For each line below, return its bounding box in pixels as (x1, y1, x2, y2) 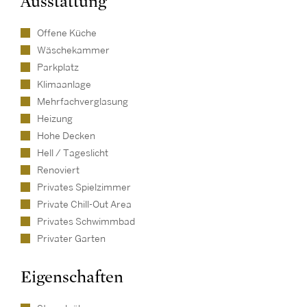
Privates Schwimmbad (37, 217, 135, 226)
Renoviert (37, 166, 79, 175)
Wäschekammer (37, 46, 110, 55)
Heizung (37, 114, 73, 123)
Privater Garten (37, 234, 106, 243)
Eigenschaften (21, 267, 123, 287)
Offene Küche (37, 29, 97, 38)
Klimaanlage (37, 80, 91, 89)
